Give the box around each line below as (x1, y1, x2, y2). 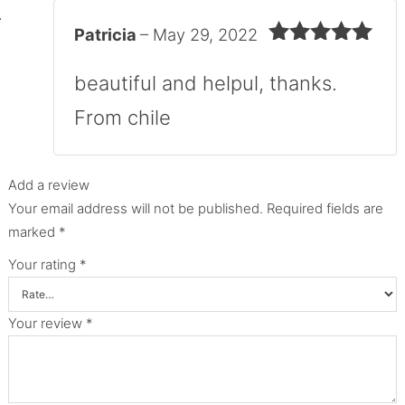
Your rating (7, 255, 80, 273)
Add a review (7, 175, 89, 193)
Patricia (73, 24, 140, 45)
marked (7, 222, 59, 240)
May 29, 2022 (152, 24, 258, 45)
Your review (7, 314, 86, 332)
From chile (73, 105, 171, 129)
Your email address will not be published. (7, 199, 263, 217)
